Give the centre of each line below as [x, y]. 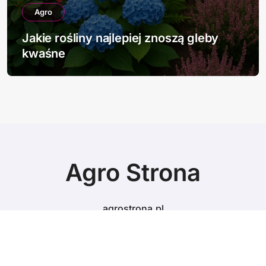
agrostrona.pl [133, 208]
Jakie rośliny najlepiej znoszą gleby [121, 38]
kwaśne [44, 53]
